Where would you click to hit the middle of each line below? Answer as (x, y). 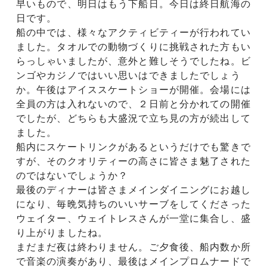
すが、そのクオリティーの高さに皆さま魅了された (133, 161)
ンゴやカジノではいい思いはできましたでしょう (128, 75)
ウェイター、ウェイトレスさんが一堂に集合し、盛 (133, 218)
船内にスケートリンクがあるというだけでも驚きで (133, 147)
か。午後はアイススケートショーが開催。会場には (133, 89)
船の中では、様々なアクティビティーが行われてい (133, 32)
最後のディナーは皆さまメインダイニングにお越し (133, 190)
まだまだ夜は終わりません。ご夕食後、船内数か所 (133, 247)
